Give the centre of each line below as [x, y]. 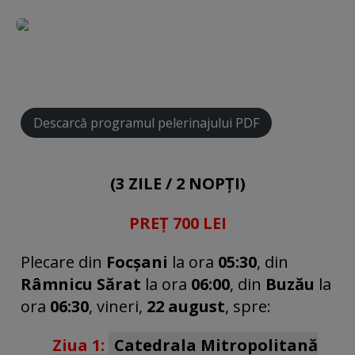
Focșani [137, 261]
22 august [186, 306]
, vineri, [116, 306]
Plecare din [61, 261]
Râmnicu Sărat [81, 284]
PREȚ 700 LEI [177, 223]
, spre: [248, 306]
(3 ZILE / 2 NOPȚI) [177, 184]
